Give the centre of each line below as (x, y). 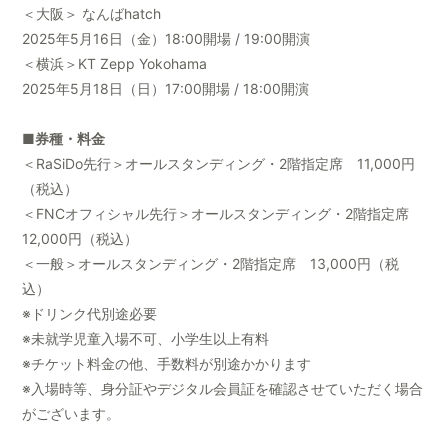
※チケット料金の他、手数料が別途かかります (167, 364)
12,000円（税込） (80, 239)
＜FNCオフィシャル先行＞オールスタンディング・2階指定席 (223, 214)
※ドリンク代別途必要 (90, 314)
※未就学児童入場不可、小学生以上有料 (146, 339)
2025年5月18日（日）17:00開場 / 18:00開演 (166, 89)
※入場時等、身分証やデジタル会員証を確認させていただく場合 (223, 389)
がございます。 (71, 414)
